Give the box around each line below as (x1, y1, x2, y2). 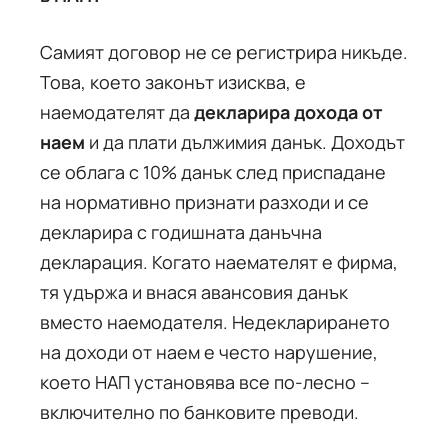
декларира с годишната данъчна (40, 220, 322, 244)
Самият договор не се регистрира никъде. (40, 40, 408, 64)
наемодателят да (40, 100, 194, 124)
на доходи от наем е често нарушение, (40, 340, 378, 364)
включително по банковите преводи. (40, 400, 359, 424)
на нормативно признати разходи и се (40, 190, 369, 214)
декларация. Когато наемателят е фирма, (40, 250, 398, 274)
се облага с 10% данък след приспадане (40, 160, 386, 184)
